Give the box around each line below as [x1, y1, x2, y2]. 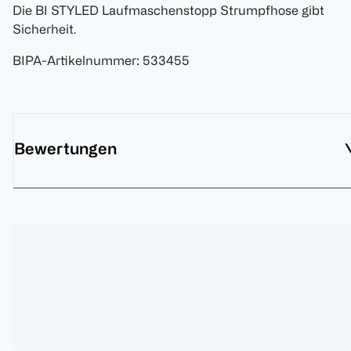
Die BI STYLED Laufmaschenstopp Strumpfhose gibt [13, 3, 324, 18]
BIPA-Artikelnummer [13, 53, 136, 68]
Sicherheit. [13, 22, 76, 37]
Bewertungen [14, 139, 117, 158]
